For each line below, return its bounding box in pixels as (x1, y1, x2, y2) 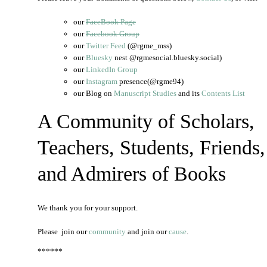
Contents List (201, 89, 245, 98)
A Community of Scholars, (38, 110, 254, 132)
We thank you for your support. (38, 203, 138, 212)
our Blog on (73, 89, 114, 98)
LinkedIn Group (86, 65, 138, 74)
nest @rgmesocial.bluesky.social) (113, 53, 222, 62)
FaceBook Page (86, 17, 136, 26)
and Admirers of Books (38, 163, 226, 185)
